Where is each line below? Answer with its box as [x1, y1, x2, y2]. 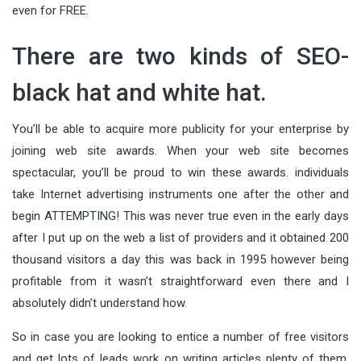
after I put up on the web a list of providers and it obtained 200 [12, 230, 349, 245]
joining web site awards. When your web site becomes [12, 143, 349, 158]
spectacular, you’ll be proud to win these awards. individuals [12, 164, 349, 180]
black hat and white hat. [12, 77, 267, 106]
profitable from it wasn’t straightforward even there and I [12, 273, 349, 288]
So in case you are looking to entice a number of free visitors [12, 329, 349, 344]
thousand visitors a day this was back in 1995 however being [12, 251, 349, 267]
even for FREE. [12, 2, 89, 18]
